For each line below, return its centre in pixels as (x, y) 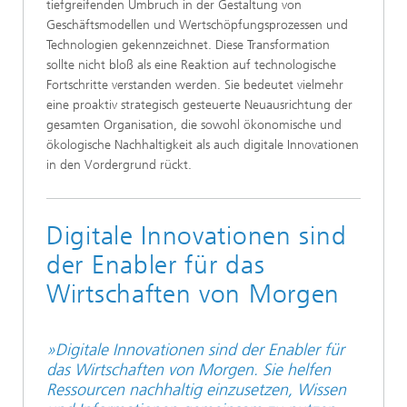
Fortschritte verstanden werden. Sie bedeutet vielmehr (195, 85)
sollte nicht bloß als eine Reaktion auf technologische (191, 65)
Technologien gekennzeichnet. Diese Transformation (188, 45)
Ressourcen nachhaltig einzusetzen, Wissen (196, 390)
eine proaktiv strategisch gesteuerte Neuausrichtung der (199, 105)
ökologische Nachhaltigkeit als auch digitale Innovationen (203, 145)
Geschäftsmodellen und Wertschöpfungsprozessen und (197, 25)
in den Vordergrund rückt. (119, 165)
